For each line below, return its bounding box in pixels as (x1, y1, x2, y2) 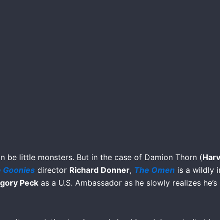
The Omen (134, 165, 175, 175)
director (35, 165, 69, 175)
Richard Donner (69, 165, 130, 175)
